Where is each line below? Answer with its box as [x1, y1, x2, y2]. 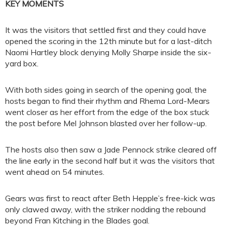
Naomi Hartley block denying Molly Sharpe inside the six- [5, 47, 211, 58]
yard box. [5, 58, 39, 69]
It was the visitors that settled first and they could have [5, 25, 206, 35]
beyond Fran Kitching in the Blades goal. [5, 215, 149, 226]
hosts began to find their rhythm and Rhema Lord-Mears [5, 96, 210, 106]
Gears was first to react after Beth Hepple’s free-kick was [5, 193, 215, 204]
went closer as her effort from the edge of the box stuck [5, 107, 209, 118]
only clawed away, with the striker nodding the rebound [5, 204, 206, 215]
